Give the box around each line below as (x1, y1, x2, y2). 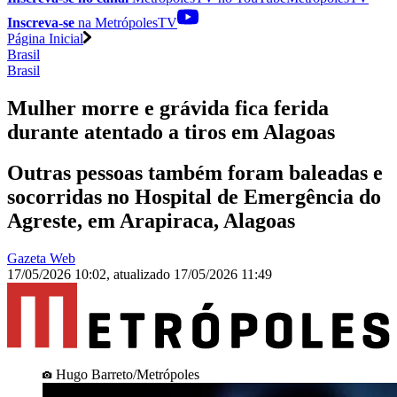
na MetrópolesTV (74, 14, 177, 30)
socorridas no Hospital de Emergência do (7, 185, 381, 209)
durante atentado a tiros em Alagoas (7, 120, 335, 144)
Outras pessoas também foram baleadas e (7, 161, 383, 185)
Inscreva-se (7, 14, 74, 30)
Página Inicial (7, 30, 83, 46)
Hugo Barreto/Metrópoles (56, 366, 199, 382)
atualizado (113, 267, 174, 283)
